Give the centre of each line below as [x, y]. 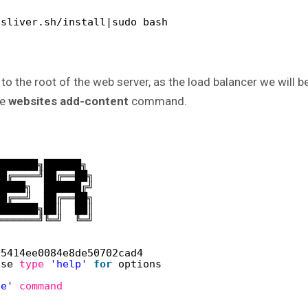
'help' [69, 264]
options [140, 264]
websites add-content [68, 101]
